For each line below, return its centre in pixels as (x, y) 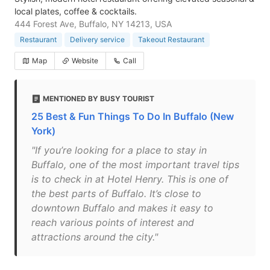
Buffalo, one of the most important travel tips (135, 165)
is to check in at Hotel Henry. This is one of (130, 179)
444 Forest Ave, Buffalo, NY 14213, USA (93, 24)
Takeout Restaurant (171, 39)
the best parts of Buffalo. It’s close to (116, 193)
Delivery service (97, 39)
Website (85, 61)
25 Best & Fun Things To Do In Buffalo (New (133, 116)
